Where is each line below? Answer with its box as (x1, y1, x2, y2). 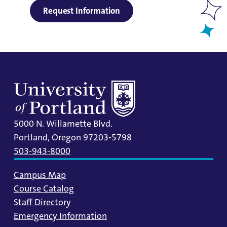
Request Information (43, 5, 121, 16)
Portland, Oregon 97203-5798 (13, 131, 132, 144)
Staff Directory (13, 196, 71, 209)
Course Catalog (13, 182, 74, 195)
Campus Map (13, 169, 66, 181)
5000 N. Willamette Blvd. (13, 118, 112, 130)
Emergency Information (13, 210, 107, 222)
